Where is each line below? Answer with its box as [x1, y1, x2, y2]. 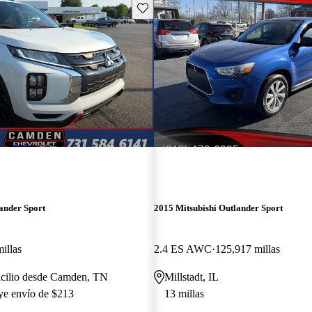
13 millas [164, 287, 204, 299]
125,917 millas [214, 242, 280, 255]
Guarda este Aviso [136, 1, 212, 13]
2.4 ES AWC [153, 242, 212, 255]
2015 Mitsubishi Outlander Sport [153, 202, 283, 213]
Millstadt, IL [164, 270, 219, 283]
